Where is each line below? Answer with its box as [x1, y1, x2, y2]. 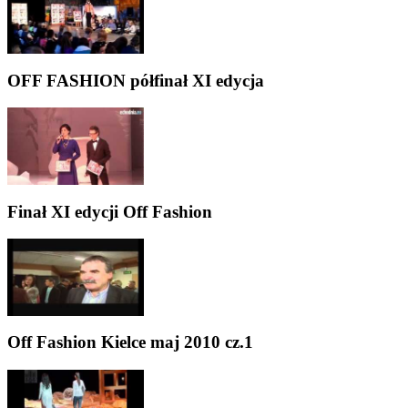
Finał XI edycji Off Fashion [7, 201, 212, 221]
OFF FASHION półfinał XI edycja [7, 70, 264, 90]
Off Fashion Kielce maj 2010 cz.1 [7, 332, 253, 352]
